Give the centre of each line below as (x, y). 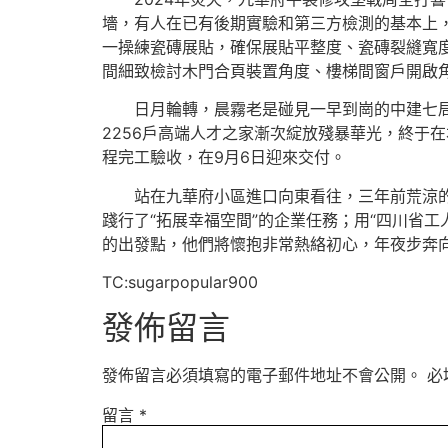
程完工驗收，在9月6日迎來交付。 (224, 157)
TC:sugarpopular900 (180, 282)
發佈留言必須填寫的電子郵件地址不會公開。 (262, 374)
